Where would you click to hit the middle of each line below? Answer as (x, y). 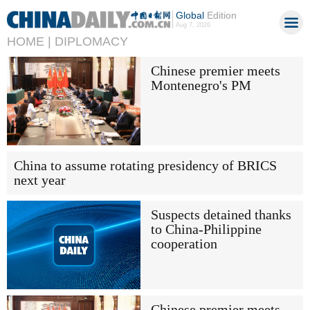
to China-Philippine (206, 229)
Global (190, 15)
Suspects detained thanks (221, 215)
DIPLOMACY (91, 42)
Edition (220, 15)
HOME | (29, 42)
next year (40, 180)
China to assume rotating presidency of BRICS (145, 165)
